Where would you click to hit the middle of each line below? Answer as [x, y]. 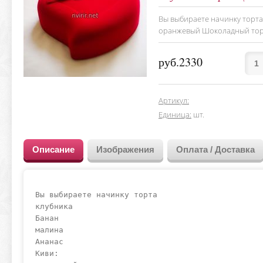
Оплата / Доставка [215, 149]
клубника [54, 206]
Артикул [173, 100]
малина [49, 230]
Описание [53, 149]
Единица [174, 114]
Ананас [49, 242]
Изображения [125, 149]
